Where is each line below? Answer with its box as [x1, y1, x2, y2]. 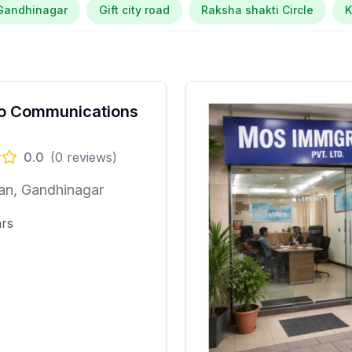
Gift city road [99, 3, 170, 16]
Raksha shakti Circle [201, 3, 314, 16]
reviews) [63, 149, 117, 165]
